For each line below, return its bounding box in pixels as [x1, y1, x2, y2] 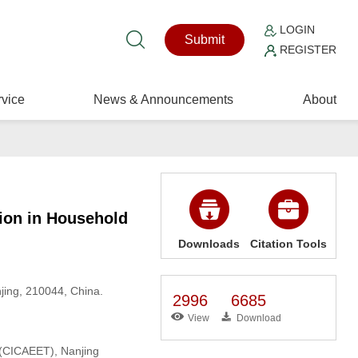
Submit [185, 33, 225, 46]
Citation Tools [249, 237, 327, 250]
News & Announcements [93, 93, 234, 106]
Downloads [178, 237, 241, 250]
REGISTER [276, 43, 337, 56]
